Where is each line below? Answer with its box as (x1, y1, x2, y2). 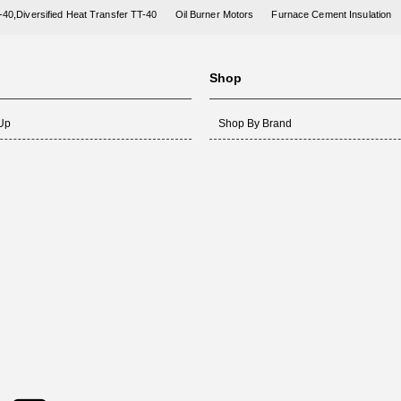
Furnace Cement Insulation (271, 9, 392, 21)
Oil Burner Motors (175, 9, 254, 21)
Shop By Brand (218, 117, 292, 131)
